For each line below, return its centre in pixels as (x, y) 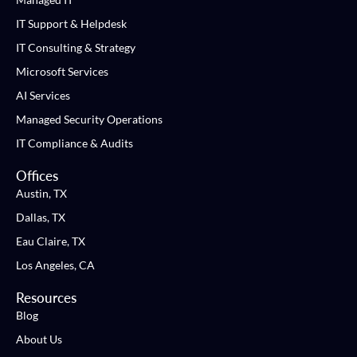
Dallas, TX (41, 218)
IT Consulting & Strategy (76, 48)
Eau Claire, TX (51, 241)
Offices (37, 176)
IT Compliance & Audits (75, 143)
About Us (39, 339)
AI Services (43, 96)
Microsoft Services (62, 72)
